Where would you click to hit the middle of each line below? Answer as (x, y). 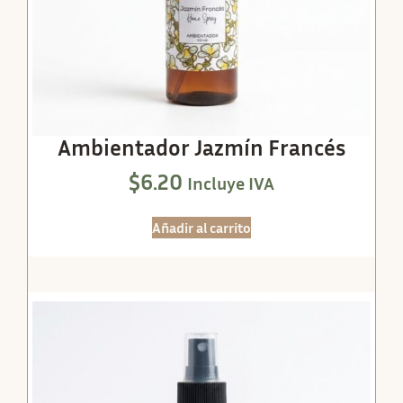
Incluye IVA (231, 183)
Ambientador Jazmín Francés (201, 147)
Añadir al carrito (201, 227)
